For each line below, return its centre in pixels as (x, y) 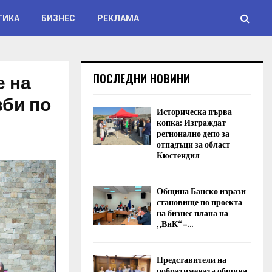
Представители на (192, 260)
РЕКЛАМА (118, 18)
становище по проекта (199, 202)
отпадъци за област (193, 145)
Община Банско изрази (201, 192)
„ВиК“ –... (175, 224)
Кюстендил (178, 156)
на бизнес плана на (192, 213)
